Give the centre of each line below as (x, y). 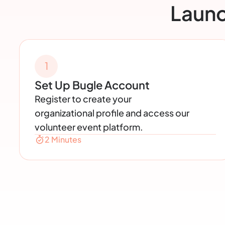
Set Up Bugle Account (92, 85)
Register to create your (83, 98)
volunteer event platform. (89, 127)
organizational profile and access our (112, 113)
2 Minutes (63, 139)
